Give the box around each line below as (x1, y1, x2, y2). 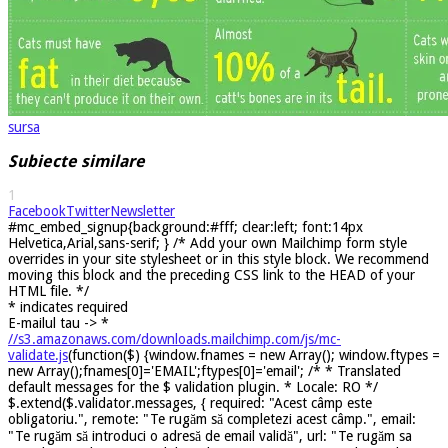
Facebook (8, 202, 66, 219)
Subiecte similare (8, 151, 145, 171)
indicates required (16, 298, 128, 315)
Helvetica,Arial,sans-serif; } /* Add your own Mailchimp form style (8, 234, 407, 251)
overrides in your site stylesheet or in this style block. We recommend (8, 250, 429, 267)
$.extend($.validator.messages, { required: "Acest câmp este (8, 394, 372, 411)
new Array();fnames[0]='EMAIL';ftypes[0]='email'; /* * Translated (8, 362, 401, 379)
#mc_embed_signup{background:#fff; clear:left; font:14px (8, 218, 363, 235)
